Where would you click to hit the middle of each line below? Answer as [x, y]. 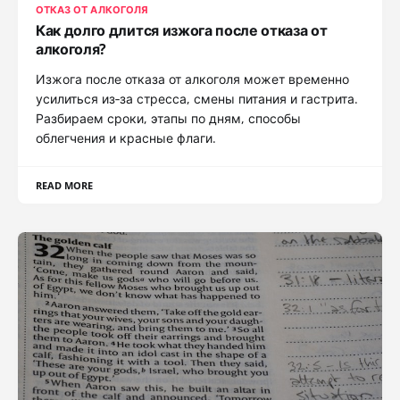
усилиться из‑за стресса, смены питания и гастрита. [197, 98]
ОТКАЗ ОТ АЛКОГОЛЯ [92, 9]
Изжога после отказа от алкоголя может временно [192, 79]
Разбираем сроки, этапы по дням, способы [168, 118]
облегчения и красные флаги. [126, 137]
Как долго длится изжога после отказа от [182, 30]
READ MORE [65, 185]
